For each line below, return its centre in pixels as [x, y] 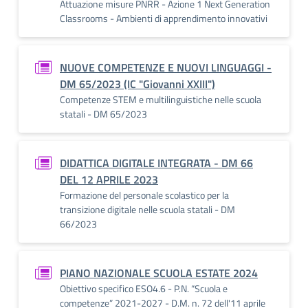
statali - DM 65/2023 [103, 114]
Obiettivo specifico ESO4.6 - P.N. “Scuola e [144, 288]
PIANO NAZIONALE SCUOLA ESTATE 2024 [159, 273]
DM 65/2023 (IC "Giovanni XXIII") [137, 84]
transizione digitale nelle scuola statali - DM [147, 209]
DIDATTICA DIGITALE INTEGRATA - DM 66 [156, 163]
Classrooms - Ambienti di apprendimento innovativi [164, 18]
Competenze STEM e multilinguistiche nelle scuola [161, 99]
